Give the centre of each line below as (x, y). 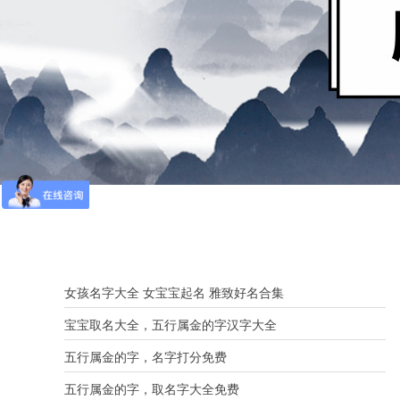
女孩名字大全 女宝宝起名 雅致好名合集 (174, 293)
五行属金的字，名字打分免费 (146, 357)
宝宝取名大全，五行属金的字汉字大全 (171, 325)
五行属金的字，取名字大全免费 (152, 389)
